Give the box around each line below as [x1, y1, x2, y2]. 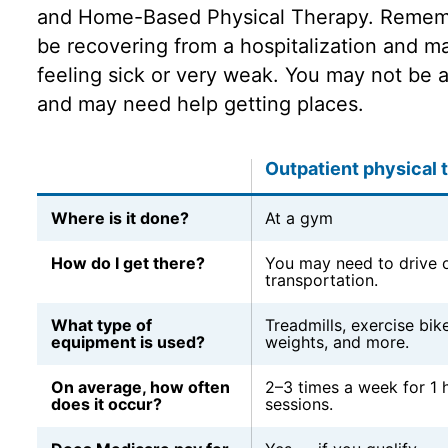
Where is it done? [50, 207, 189, 228]
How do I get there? [50, 252, 205, 273]
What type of [50, 314, 152, 335]
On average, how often [50, 376, 230, 397]
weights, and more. [264, 331, 409, 352]
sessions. [264, 393, 333, 414]
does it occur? [50, 393, 162, 414]
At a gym [264, 207, 333, 228]
